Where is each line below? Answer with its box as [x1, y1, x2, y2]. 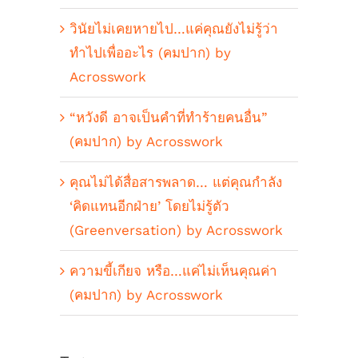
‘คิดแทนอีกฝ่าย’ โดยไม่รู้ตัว [70, 197, 229, 214]
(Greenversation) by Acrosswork [70, 221, 283, 238]
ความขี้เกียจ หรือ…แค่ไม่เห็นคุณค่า [70, 262, 277, 279]
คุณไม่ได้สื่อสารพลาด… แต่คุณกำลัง [70, 173, 282, 190]
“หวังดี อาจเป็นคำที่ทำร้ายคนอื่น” [70, 109, 268, 125]
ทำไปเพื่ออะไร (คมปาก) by [70, 44, 231, 61]
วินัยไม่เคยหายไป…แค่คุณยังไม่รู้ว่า [70, 20, 278, 37]
